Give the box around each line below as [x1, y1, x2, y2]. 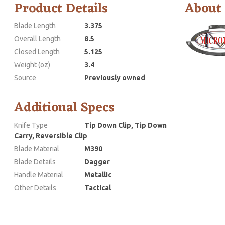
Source [14, 73, 36, 82]
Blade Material [14, 144, 59, 153]
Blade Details [14, 157, 56, 166]
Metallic [84, 170, 111, 179]
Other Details [14, 183, 56, 192]
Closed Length [14, 47, 60, 56]
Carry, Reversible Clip [14, 131, 87, 140]
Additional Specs [14, 96, 115, 120]
